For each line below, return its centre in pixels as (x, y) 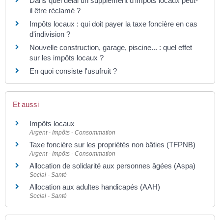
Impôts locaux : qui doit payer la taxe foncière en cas (113, 24)
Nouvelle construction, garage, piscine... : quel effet (111, 48)
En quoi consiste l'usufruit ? (73, 71)
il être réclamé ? (55, 11)
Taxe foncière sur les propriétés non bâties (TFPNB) (112, 144)
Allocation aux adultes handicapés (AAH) (95, 187)
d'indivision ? (50, 34)
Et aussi (26, 104)
